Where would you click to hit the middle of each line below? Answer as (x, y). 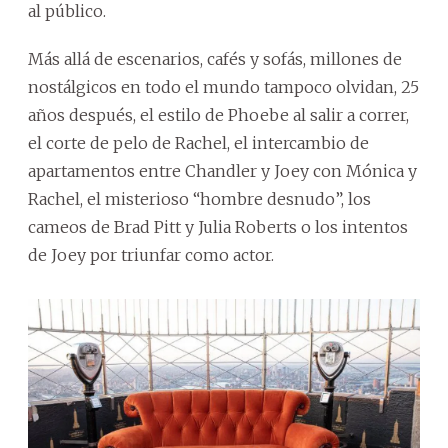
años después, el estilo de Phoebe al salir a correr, (218, 115)
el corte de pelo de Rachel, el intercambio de (198, 143)
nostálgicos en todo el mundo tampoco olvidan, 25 (223, 87)
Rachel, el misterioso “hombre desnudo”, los (199, 199)
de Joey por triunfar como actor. (151, 255)
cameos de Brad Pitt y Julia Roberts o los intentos (218, 227)
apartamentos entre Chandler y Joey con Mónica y (222, 171)
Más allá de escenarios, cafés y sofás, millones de (215, 59)
